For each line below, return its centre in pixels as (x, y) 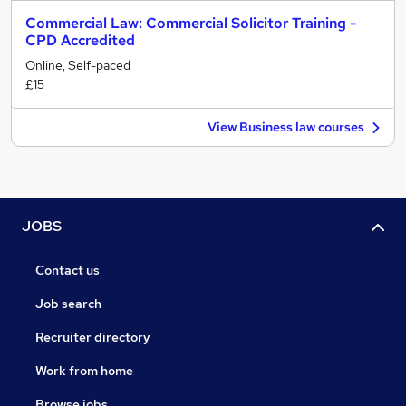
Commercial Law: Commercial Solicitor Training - (191, 23)
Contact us (68, 271)
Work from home (84, 371)
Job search (68, 304)
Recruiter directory (93, 338)
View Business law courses (286, 127)
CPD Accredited (80, 40)
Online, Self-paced (78, 65)
